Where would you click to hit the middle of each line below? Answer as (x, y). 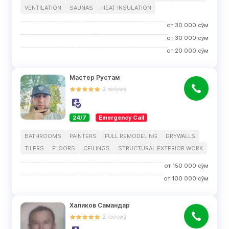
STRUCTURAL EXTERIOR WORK (161, 148)
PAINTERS (83, 136)
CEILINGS (97, 148)
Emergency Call (121, 118)
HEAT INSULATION (126, 8)
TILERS (34, 148)
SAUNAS (81, 8)
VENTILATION (43, 8)
